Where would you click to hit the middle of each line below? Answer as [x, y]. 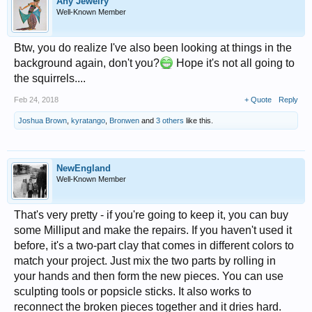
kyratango [88, 120]
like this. [198, 120]
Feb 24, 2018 [36, 100]
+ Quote [258, 100]
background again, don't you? [87, 63]
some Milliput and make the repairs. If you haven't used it [153, 230]
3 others [170, 120]
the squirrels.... [50, 78]
